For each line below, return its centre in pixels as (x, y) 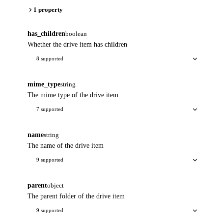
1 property (48, 10)
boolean (76, 34)
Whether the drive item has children (77, 45)
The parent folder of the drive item (76, 196)
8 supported (50, 59)
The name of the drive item (66, 146)
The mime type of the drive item (73, 95)
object (55, 186)
